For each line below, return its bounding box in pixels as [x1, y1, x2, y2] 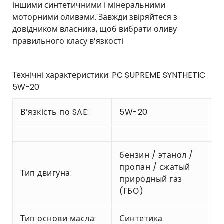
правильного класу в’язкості [12, 35, 123, 47]
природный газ [119, 173, 182, 185]
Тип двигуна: [20, 167, 72, 179]
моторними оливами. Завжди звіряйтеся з [12, 11, 177, 23]
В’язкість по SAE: [20, 106, 89, 118]
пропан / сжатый [119, 161, 190, 173]
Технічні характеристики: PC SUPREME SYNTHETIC [12, 69, 205, 81]
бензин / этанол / [119, 149, 193, 161]
